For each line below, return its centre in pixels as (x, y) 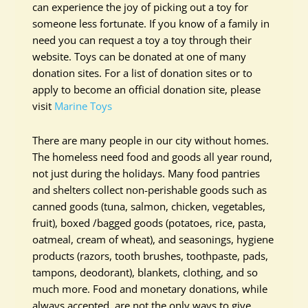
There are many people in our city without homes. (151, 140)
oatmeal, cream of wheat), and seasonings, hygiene (153, 239)
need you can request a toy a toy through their (142, 40)
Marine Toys (84, 106)
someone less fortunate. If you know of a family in (151, 23)
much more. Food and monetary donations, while (150, 289)
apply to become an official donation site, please (147, 89)
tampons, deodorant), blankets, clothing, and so (145, 272)
